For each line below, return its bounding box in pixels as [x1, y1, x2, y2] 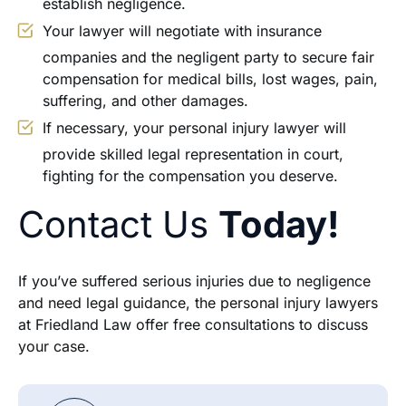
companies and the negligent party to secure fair [43, 48, 374, 67]
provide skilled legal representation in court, [43, 145, 343, 164]
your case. [18, 337, 90, 356]
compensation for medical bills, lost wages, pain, [43, 70, 378, 89]
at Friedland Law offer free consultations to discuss [18, 315, 368, 334]
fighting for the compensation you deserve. [43, 167, 338, 186]
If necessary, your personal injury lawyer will [43, 119, 346, 138]
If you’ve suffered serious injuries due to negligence [18, 272, 371, 291]
